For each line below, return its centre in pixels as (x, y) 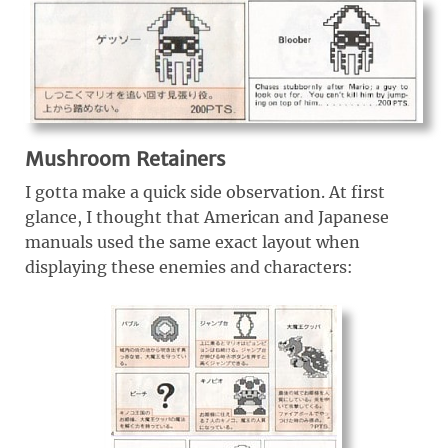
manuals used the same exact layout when (192, 241)
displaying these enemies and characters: (189, 266)
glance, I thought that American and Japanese (207, 216)
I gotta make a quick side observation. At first (205, 191)
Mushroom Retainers (125, 158)
